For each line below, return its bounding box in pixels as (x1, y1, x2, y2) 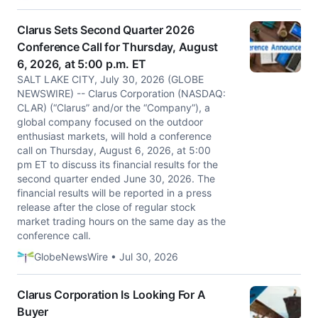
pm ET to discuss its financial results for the (17, 158, 218, 170)
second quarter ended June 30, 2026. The (17, 172, 215, 185)
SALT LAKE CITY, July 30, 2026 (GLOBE (17, 73, 204, 85)
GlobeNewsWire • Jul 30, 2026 (34, 251, 178, 263)
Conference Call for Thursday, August (17, 40, 218, 54)
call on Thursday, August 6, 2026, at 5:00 (17, 144, 211, 156)
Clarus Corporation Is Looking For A (17, 287, 206, 302)
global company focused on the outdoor (17, 116, 203, 128)
